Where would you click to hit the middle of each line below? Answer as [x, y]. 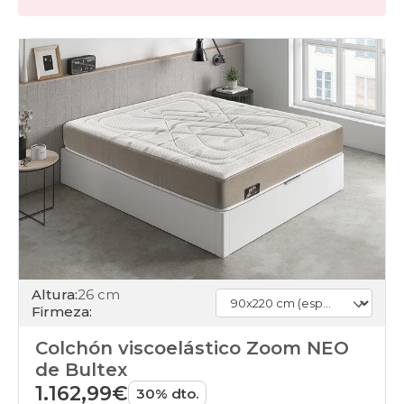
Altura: [55, 295]
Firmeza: [62, 312]
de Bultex [81, 370]
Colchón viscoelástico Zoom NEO [192, 349]
